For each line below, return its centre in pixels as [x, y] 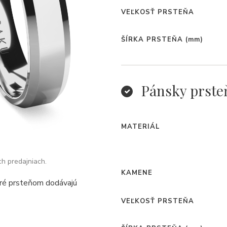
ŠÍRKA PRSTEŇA [152, 40]
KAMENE [137, 173]
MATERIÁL [141, 127]
